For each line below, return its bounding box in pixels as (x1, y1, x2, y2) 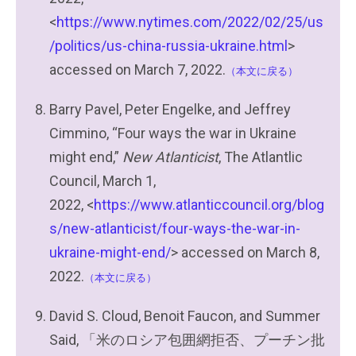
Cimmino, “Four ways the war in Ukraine (49, 125, 296, 141)
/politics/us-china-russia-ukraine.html (49, 37, 288, 54)
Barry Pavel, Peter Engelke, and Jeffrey (49, 101, 291, 118)
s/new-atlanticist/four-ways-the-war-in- (49, 220, 300, 237)
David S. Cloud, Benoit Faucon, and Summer (49, 308, 320, 324)
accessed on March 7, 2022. (49, 61, 226, 78)
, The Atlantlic (219, 149, 303, 165)
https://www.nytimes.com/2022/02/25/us (56, 14, 323, 30)
